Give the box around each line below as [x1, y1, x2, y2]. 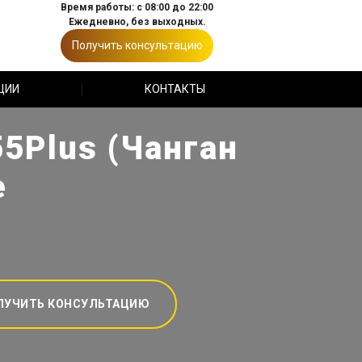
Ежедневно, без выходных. [68, 16, 206, 27]
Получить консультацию [71, 39, 203, 52]
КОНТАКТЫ [144, 82, 205, 95]
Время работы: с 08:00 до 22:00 [61, 2, 213, 13]
